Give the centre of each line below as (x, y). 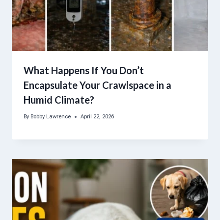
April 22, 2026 (97, 117)
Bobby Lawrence (51, 117)
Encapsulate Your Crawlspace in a (97, 85)
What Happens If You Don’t (84, 70)
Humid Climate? (59, 100)
